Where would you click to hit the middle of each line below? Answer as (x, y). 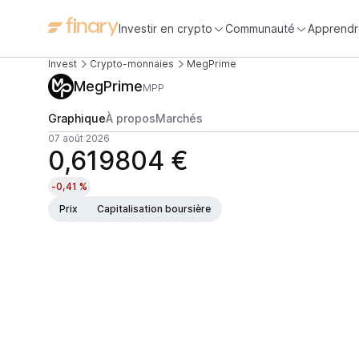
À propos (131, 118)
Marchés (179, 118)
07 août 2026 (79, 138)
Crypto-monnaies (132, 64)
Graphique (77, 118)
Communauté (260, 28)
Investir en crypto (165, 28)
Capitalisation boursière (154, 209)
